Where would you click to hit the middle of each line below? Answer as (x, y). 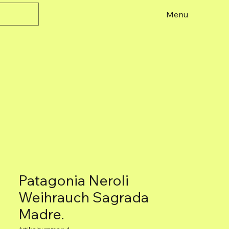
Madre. (41, 214)
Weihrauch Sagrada (84, 197)
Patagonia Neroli (74, 180)
